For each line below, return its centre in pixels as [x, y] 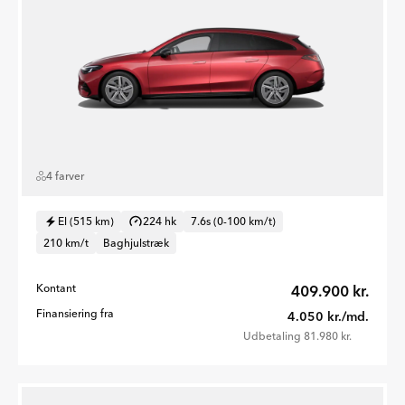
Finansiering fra [75, 313]
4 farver [65, 175]
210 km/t [66, 242]
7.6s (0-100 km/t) [233, 221]
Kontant [56, 287]
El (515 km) [86, 221]
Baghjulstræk [136, 242]
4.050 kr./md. [328, 316]
